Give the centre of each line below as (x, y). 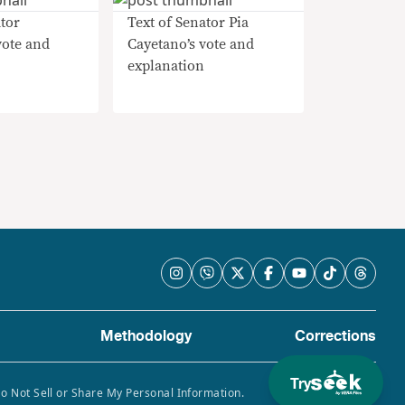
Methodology (146, 336)
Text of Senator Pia (188, 23)
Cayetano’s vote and (190, 44)
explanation (165, 66)
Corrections (335, 336)
